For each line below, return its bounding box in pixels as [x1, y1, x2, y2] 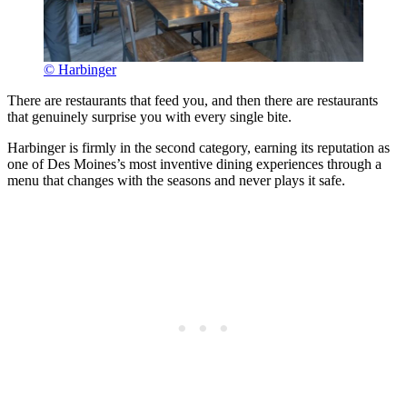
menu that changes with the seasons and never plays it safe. [7, 172, 345, 188]
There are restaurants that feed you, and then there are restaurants [7, 92, 378, 108]
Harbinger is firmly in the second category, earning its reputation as [7, 139, 390, 155]
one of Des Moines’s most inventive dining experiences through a [7, 155, 382, 172]
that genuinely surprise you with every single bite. [7, 108, 292, 124]
